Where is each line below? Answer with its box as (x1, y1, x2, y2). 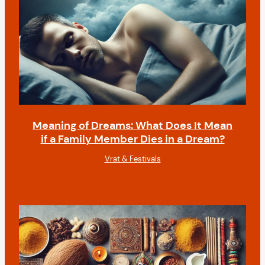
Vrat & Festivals (104, 154, 161, 164)
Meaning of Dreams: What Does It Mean (33, 118, 232, 133)
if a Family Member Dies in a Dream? (40, 132, 225, 147)
